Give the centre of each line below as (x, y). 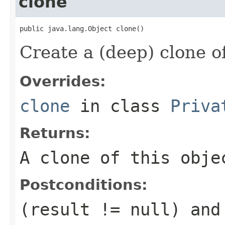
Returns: (55, 133)
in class (120, 106)
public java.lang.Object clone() (82, 28)
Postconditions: (84, 185)
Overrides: (63, 81)
